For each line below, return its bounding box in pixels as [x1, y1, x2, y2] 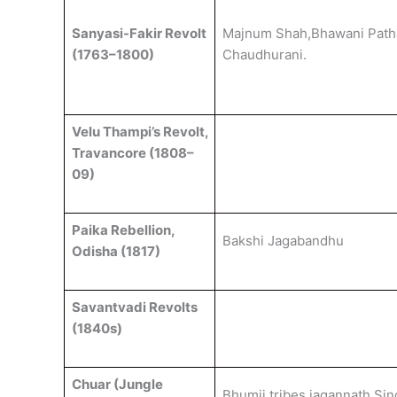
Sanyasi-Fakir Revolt [71, 25, 206, 42]
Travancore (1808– [71, 144, 194, 161]
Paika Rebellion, [71, 222, 175, 238]
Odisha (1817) [71, 243, 160, 260]
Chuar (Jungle [71, 376, 163, 393]
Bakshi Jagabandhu [222, 232, 344, 249]
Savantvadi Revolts [71, 299, 198, 315]
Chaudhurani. [222, 46, 307, 63]
